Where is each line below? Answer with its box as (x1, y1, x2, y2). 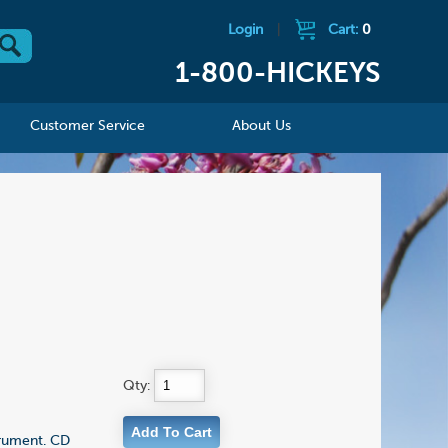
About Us (232, 119, 292, 134)
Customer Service (30, 119, 146, 134)
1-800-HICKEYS (174, 60, 381, 89)
